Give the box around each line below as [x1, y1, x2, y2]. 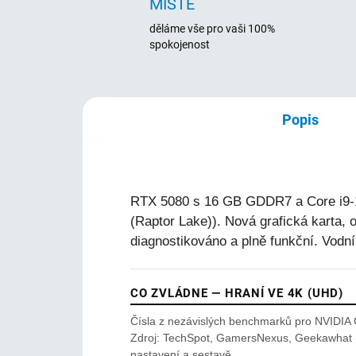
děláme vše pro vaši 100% [149, 22, 275, 35]
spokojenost [149, 38, 210, 51]
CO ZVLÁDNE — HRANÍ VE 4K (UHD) [130, 286, 343, 300]
